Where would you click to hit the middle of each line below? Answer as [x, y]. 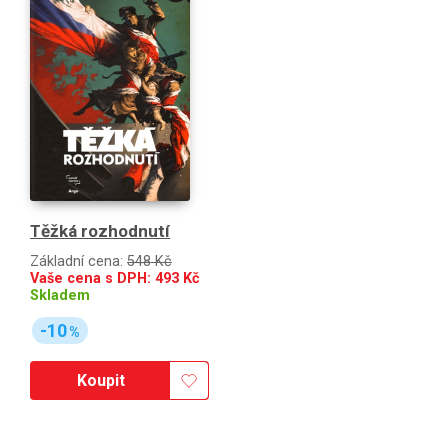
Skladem [60, 295]
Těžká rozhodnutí [100, 230]
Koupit [100, 381]
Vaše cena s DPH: [92, 278]
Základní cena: [78, 261]
